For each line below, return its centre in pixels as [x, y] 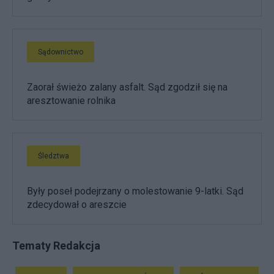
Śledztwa [54, 156]
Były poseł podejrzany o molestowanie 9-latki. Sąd [135, 191]
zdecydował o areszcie [77, 204]
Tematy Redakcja [56, 245]
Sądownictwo [61, 52]
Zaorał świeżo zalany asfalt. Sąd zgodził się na [127, 87]
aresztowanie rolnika [71, 100]
